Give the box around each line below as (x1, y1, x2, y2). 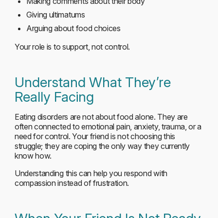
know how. (15, 151, 52, 161)
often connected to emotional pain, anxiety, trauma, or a (15, 122, 202, 131)
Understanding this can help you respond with (15, 168, 167, 178)
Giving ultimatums (26, 10, 85, 19)
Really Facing (15, 89, 94, 105)
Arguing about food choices (26, 23, 121, 33)
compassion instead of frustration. (15, 178, 129, 188)
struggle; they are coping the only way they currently (15, 141, 190, 151)
